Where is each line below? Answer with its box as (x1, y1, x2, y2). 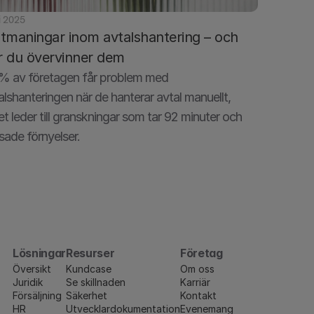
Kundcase (66, 263, 111, 275)
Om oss (180, 263, 214, 275)
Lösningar (12, 246, 66, 260)
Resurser (66, 246, 115, 260)
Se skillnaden (66, 276, 125, 288)
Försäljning (12, 289, 62, 301)
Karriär (180, 276, 210, 288)
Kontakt (180, 289, 217, 301)
